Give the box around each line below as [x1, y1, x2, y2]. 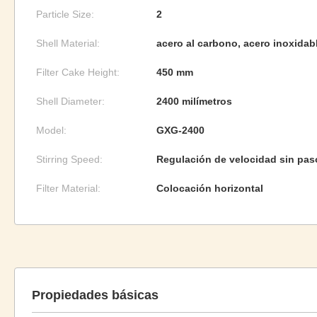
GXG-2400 [156, 125, 204, 136]
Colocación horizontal [156, 183, 263, 194]
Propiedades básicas [32, 288, 158, 302]
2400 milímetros [156, 96, 232, 107]
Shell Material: [36, 38, 100, 49]
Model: [36, 125, 67, 136]
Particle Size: [36, 8, 94, 20]
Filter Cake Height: [36, 67, 120, 78]
